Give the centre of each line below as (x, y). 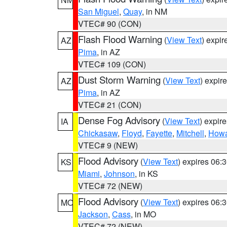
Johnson (119, 174)
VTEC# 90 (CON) (110, 24)
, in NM (155, 11)
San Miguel (99, 11)
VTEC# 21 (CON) (110, 105)
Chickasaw (98, 133)
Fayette (159, 133)
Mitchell (190, 133)
